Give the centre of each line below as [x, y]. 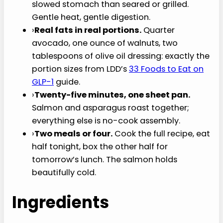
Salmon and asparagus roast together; [111, 115]
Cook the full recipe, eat [159, 145]
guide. [67, 85]
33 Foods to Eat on [166, 73]
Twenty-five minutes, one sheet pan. [110, 103]
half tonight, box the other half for [100, 157]
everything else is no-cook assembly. [106, 127]
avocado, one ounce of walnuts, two [105, 48]
